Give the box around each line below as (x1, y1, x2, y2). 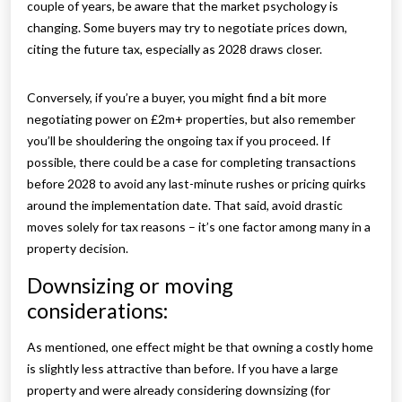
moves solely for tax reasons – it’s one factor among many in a (27, 219, 371, 235)
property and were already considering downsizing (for (27, 382, 330, 398)
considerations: (27, 298, 172, 324)
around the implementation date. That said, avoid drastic (27, 197, 343, 214)
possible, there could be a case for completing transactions (27, 154, 356, 170)
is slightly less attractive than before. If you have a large (27, 361, 338, 377)
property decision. (27, 240, 128, 257)
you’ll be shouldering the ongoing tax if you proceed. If (27, 133, 330, 149)
